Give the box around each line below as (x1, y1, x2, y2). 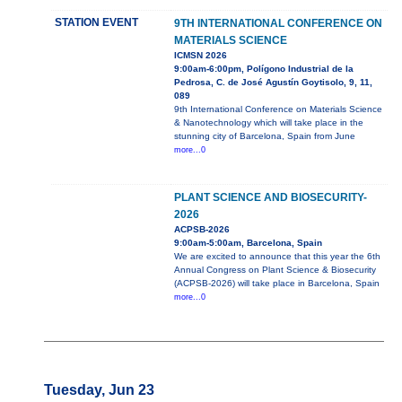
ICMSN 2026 (173, 50, 227, 61)
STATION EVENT (54, 16, 138, 30)
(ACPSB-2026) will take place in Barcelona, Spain (173, 278, 380, 289)
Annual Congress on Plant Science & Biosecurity (173, 265, 376, 275)
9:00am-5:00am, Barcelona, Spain (173, 238, 322, 249)
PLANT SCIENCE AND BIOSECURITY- (173, 191, 367, 205)
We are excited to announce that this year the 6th (173, 251, 380, 262)
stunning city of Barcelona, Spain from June (173, 131, 355, 142)
